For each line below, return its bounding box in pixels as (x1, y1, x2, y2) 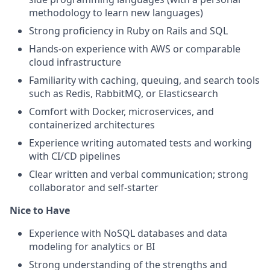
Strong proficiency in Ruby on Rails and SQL (29, 24, 228, 37)
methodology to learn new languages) (29, 6, 203, 19)
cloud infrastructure (29, 55, 121, 69)
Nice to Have (10, 204, 70, 217)
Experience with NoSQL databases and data (29, 227, 227, 240)
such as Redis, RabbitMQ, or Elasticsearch (29, 87, 218, 100)
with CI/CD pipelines (29, 149, 121, 163)
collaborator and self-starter (29, 181, 159, 194)
